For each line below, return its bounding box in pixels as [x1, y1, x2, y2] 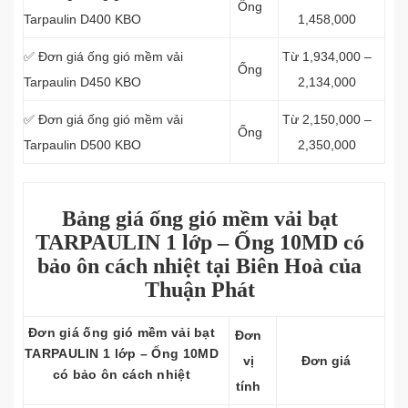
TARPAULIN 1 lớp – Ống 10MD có [35, 230, 364, 254]
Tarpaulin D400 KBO [24, 12, 141, 26]
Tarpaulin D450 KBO [24, 75, 141, 89]
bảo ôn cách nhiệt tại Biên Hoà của [37, 254, 362, 278]
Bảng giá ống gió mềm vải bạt [61, 207, 338, 230]
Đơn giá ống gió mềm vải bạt [27, 325, 216, 340]
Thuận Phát [144, 278, 255, 301]
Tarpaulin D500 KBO [24, 138, 141, 152]
